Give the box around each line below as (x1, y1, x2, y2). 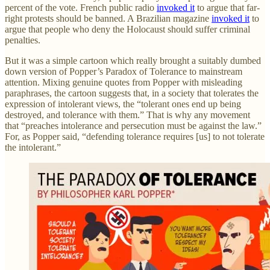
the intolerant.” (5, 142, 61, 152)
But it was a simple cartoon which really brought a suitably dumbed (5, 55, 261, 66)
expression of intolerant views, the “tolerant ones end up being (5, 98, 241, 109)
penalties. (5, 34, 40, 45)
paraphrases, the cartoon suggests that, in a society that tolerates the (5, 87, 259, 98)
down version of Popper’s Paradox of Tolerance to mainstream (5, 66, 242, 77)
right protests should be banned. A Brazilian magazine (5, 13, 212, 24)
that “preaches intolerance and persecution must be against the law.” (5, 120, 262, 131)
